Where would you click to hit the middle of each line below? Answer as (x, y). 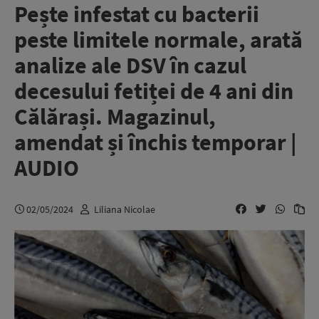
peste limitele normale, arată (158, 40)
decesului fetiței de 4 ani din (154, 91)
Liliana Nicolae (125, 209)
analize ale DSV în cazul (130, 66)
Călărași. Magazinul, (115, 117)
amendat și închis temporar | (156, 142)
